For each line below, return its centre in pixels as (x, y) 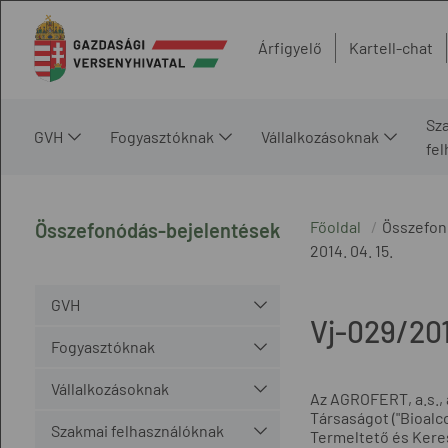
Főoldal (335, 226)
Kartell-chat (391, 48)
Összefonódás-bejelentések (157, 229)
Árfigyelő (290, 48)
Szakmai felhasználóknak (137, 430)
